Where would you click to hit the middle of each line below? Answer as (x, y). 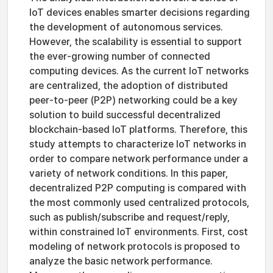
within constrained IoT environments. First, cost (139, 232)
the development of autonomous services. (126, 27)
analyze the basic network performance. (121, 261)
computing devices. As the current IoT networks (139, 71)
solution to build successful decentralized (125, 115)
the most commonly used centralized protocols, (139, 203)
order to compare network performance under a (139, 159)
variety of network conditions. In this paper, (129, 173)
